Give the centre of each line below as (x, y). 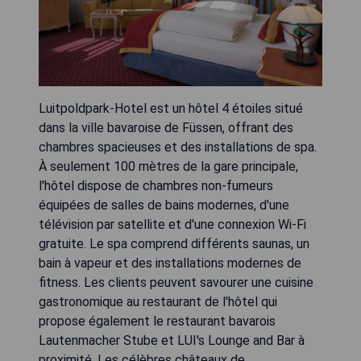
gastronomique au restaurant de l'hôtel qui (158, 301)
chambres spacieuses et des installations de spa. (178, 147)
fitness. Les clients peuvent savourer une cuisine (176, 282)
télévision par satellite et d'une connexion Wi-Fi (172, 224)
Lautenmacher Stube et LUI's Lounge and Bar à (172, 340)
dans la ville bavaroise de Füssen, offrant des (166, 127)
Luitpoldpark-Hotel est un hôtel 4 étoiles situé (171, 108)
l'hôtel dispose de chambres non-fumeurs (156, 185)
